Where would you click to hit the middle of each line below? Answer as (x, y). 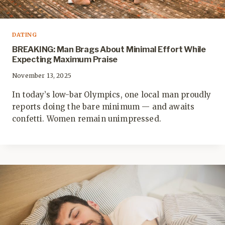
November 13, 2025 (42, 75)
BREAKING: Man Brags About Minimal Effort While (109, 49)
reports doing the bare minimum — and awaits (103, 106)
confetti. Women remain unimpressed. (87, 119)
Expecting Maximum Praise (65, 59)
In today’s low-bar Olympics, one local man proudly (112, 94)
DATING (25, 34)
